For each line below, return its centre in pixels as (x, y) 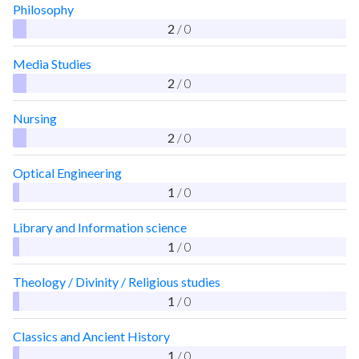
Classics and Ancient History (91, 336)
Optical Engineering (67, 172)
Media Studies (52, 63)
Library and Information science (100, 227)
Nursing (35, 118)
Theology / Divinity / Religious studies (117, 281)
